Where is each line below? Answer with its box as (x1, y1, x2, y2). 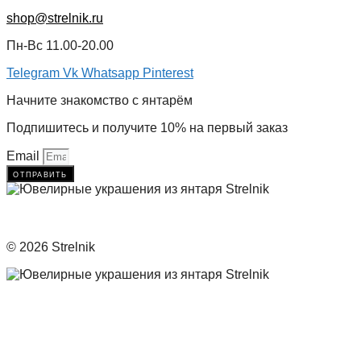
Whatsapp (81, 65, 139, 80)
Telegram (6, 65, 60, 80)
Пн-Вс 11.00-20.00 (6, 38, 114, 52)
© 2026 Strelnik (6, 239, 95, 254)
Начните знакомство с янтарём (6, 93, 193, 107)
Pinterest (143, 65, 193, 80)
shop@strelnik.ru (6, 10, 103, 25)
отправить (13, 167, 68, 180)
